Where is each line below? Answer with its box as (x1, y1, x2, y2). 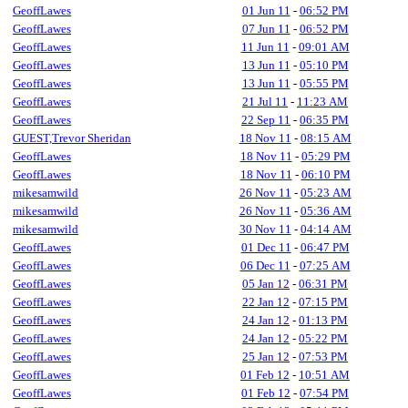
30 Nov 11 (239, 222, 291, 236)
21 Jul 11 (242, 95, 288, 108)
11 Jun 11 (240, 40, 290, 54)
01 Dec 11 (240, 240, 291, 254)
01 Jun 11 (241, 4, 291, 17)
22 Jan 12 (242, 295, 290, 309)
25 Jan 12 (242, 350, 290, 363)
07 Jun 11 (241, 22, 291, 36)
